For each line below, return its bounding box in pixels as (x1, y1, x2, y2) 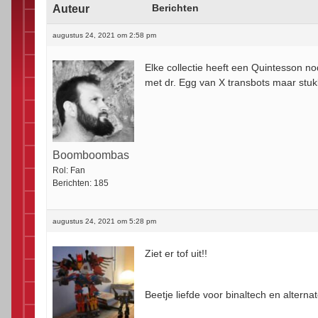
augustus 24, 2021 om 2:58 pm (53, 31, 156, 40)
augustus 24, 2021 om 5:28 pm (53, 217, 156, 226)
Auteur (53, 2, 89, 16)
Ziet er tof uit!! (145, 248, 207, 260)
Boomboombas (53, 148, 129, 163)
